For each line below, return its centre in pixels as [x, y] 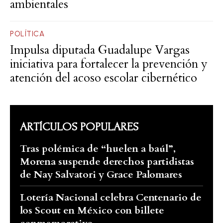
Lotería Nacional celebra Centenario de [111, 198]
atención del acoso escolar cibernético [104, 78]
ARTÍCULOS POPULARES [79, 127]
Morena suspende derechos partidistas [107, 162]
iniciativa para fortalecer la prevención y [109, 64]
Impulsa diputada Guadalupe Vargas [100, 50]
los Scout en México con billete [92, 211]
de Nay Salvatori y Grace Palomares [101, 175]
